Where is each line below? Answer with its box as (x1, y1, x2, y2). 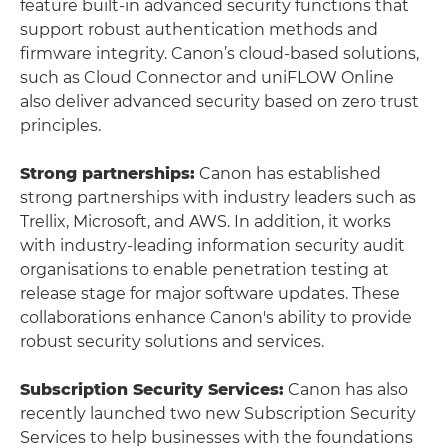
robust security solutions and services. (20, 332, 324, 351)
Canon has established (195, 164, 381, 183)
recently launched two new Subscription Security (20, 404, 416, 423)
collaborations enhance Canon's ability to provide (20, 308, 412, 327)
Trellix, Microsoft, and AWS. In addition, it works (20, 212, 391, 231)
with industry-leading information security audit (20, 236, 405, 255)
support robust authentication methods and (20, 20, 378, 39)
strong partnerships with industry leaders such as (20, 188, 416, 207)
